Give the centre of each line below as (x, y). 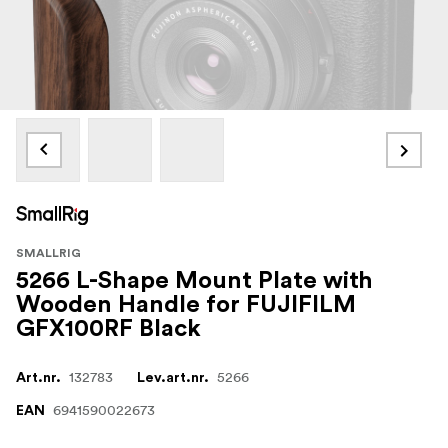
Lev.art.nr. (173, 377)
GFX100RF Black (108, 328)
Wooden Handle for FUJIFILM (186, 304)
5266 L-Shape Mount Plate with (194, 280)
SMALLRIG (48, 252)
